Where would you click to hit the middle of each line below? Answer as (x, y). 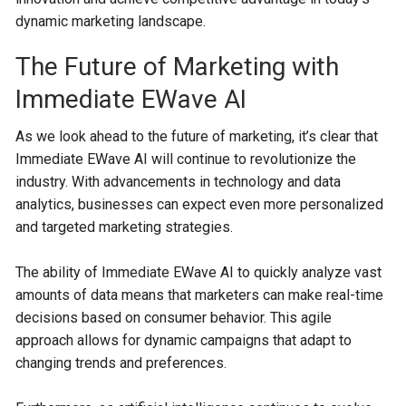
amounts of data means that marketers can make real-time (200, 295)
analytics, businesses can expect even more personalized (200, 204)
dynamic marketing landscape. (111, 21)
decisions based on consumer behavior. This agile (174, 318)
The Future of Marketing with (178, 67)
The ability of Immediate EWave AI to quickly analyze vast (199, 272)
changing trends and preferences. (121, 363)
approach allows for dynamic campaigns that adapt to (184, 340)
